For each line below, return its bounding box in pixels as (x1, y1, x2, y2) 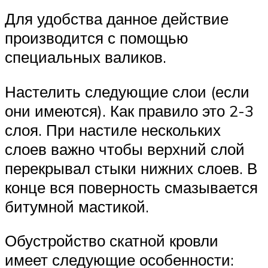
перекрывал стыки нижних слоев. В (5, 158, 257, 178)
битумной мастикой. (5, 196, 149, 216)
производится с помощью (5, 28, 188, 48)
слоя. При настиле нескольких (5, 120, 221, 139)
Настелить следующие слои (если (5, 81, 249, 101)
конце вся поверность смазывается (5, 177, 258, 197)
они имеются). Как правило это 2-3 (5, 100, 254, 120)
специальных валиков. (5, 47, 166, 67)
